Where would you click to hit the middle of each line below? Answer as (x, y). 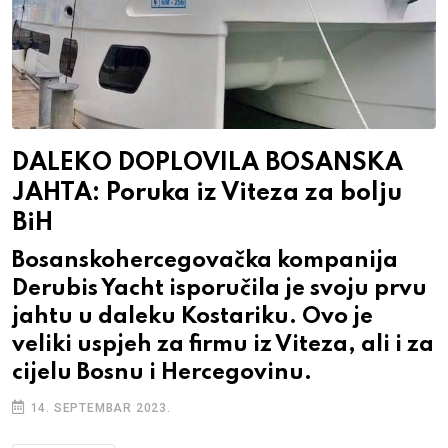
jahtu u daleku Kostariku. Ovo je (192, 317)
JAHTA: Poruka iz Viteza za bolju (207, 194)
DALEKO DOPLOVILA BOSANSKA (207, 164)
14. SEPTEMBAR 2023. (98, 408)
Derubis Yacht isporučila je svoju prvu (219, 289)
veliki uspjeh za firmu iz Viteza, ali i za (223, 345)
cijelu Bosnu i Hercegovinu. (162, 373)
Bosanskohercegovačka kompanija (205, 261)
